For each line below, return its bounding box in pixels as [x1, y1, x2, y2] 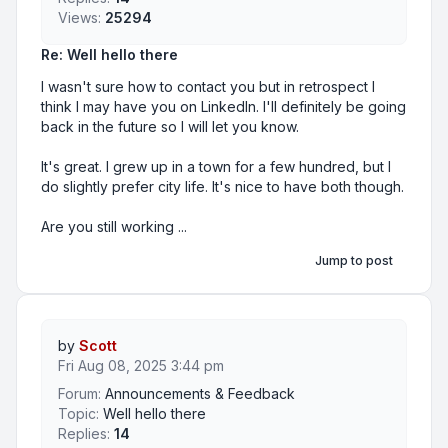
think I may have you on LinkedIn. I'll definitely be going [41, 98, 406, 116]
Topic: [58, 405, 99, 423]
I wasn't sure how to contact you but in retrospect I [41, 78, 375, 96]
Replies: [58, 425, 110, 443]
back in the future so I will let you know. [41, 118, 299, 136]
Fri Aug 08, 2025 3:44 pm [58, 357, 224, 375]
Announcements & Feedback [105, 385, 295, 403]
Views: [58, 9, 101, 27]
